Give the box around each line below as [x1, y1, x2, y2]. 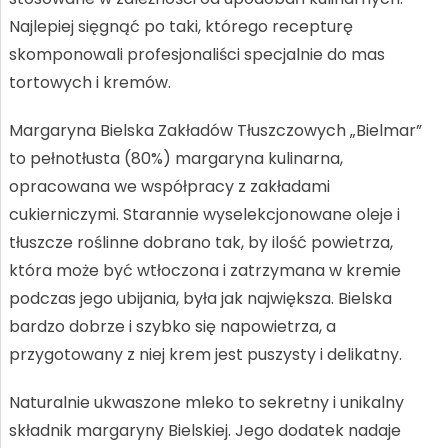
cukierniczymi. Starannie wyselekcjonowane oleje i [8, 202, 400, 226]
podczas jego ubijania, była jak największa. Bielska [8, 286, 392, 310]
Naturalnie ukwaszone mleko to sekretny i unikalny [8, 390, 404, 414]
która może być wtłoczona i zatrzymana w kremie [8, 258, 401, 282]
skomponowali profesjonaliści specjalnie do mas [8, 42, 385, 66]
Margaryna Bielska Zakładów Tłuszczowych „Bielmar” [8, 118, 422, 142]
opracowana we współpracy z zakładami [8, 174, 330, 198]
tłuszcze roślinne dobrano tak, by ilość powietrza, [8, 230, 393, 254]
